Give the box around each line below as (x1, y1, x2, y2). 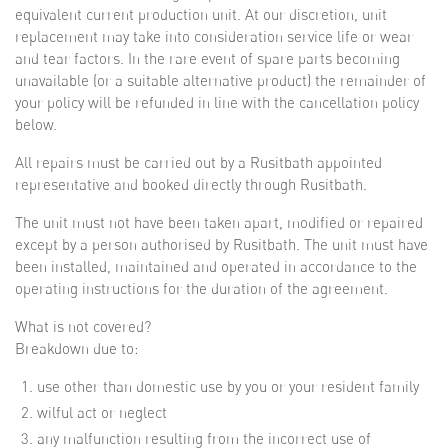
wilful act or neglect (37, 403, 167, 422)
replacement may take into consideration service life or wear (15, 27, 413, 46)
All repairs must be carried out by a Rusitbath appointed (15, 153, 382, 172)
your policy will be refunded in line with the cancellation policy (15, 93, 419, 112)
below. (15, 115, 57, 134)
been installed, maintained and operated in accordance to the (15, 257, 417, 276)
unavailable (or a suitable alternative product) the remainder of (15, 71, 426, 90)
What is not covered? (15, 317, 151, 336)
